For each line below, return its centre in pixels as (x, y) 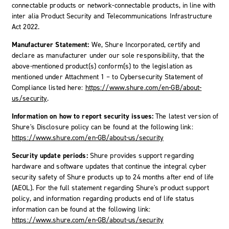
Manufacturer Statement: (51, 44)
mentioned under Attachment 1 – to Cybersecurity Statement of (108, 77)
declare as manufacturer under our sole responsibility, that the (108, 55)
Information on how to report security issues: (84, 116)
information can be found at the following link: (81, 209)
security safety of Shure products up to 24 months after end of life (113, 177)
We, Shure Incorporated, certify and (145, 44)
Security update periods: (51, 155)
